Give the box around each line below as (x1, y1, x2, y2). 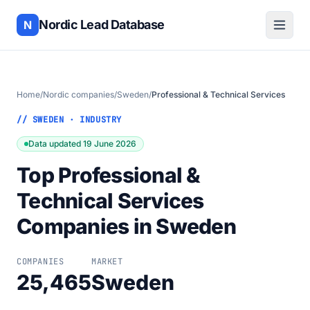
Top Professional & (17, 163, 201, 188)
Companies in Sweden (17, 214, 236, 239)
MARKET (91, 256, 123, 267)
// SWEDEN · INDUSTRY (17, 114, 122, 125)
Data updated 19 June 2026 (28, 138, 136, 149)
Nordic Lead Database (39, 17, 165, 32)
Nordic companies (43, 89, 114, 100)
